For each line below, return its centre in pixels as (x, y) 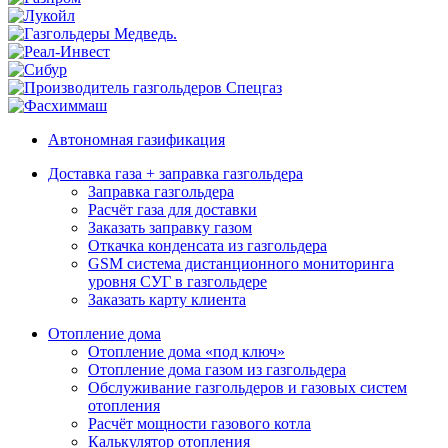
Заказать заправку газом (170, 227)
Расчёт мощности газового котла (199, 423)
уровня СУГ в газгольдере (177, 281)
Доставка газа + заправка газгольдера (175, 173)
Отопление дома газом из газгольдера (217, 369)
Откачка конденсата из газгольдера (207, 245)
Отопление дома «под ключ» (186, 351)
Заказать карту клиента (167, 299)
